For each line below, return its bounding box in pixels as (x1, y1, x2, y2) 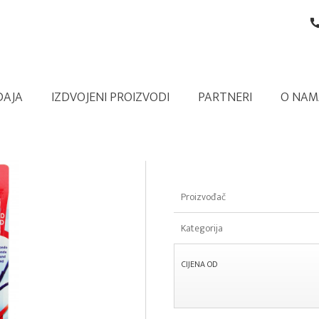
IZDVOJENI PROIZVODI (51, 87, 169, 108)
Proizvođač (181, 189, 226, 205)
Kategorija (181, 220, 223, 236)
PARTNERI (198, 87, 252, 108)
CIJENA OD (182, 257, 218, 271)
